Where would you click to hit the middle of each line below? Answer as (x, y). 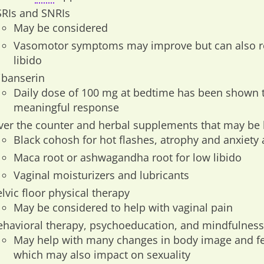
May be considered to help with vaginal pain (123, 207)
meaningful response (67, 107)
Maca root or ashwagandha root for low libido (128, 157)
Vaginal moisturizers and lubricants (102, 175)
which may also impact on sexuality (102, 255)
